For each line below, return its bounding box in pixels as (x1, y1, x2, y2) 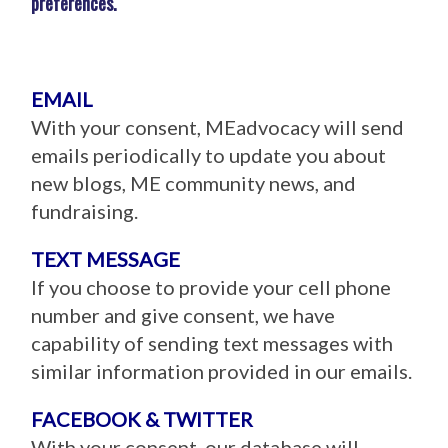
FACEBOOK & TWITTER (31, 407, 254, 431)
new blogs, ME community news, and (31, 171, 357, 195)
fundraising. (31, 199, 139, 223)
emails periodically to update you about (31, 143, 387, 167)
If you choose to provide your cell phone (31, 275, 392, 299)
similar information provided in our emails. (31, 359, 413, 383)
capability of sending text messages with (31, 331, 394, 355)
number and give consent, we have (31, 303, 336, 327)
